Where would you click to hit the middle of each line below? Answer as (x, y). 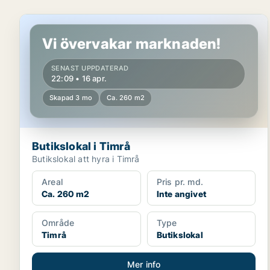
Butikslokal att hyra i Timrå (86, 159)
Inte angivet (181, 194)
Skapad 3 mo (71, 98)
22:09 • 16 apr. (79, 78)
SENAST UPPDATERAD (90, 68)
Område (58, 223)
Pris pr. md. (180, 182)
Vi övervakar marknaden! (132, 44)
